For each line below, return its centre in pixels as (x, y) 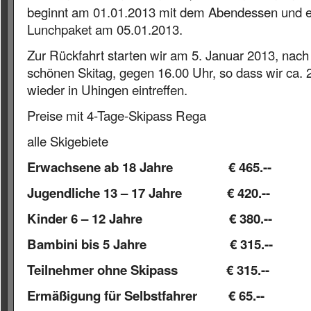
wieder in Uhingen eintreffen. (107, 90)
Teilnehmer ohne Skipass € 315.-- (148, 270)
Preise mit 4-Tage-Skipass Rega (116, 116)
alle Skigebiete (67, 141)
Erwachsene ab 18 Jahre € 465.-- (149, 167)
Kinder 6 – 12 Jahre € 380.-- (149, 219)
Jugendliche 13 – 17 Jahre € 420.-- (148, 193)
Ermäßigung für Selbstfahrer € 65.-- (145, 296)
